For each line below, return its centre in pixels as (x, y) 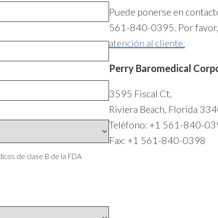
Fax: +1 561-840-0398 (157, 140)
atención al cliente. (147, 43)
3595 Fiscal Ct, (140, 93)
